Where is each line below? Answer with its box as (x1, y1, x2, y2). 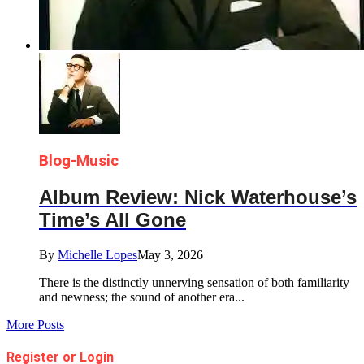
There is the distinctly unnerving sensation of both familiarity (39, 275, 349, 290)
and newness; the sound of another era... (39, 290, 245, 305)
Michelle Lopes (58, 248, 137, 262)
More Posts (6, 318, 64, 332)
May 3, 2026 (137, 248, 203, 262)
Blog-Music (39, 152, 119, 171)
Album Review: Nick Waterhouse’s (39, 186, 357, 209)
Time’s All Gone (39, 209, 186, 232)
